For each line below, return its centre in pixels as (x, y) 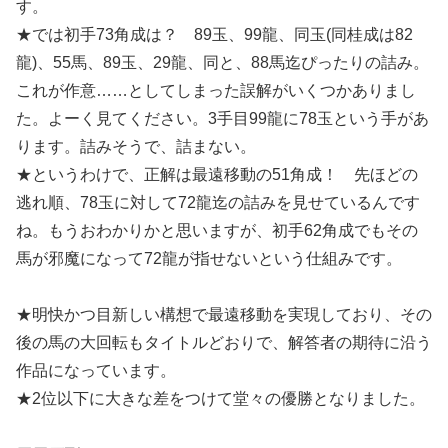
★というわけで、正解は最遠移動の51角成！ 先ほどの (217, 174)
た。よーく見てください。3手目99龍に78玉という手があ (222, 118)
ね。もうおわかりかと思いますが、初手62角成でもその (217, 230)
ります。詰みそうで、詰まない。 (136, 146)
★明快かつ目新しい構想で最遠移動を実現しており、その (224, 315)
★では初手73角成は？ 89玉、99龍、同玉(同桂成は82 (214, 34)
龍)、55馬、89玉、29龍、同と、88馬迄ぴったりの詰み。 (222, 62)
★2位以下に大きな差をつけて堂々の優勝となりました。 (220, 399)
